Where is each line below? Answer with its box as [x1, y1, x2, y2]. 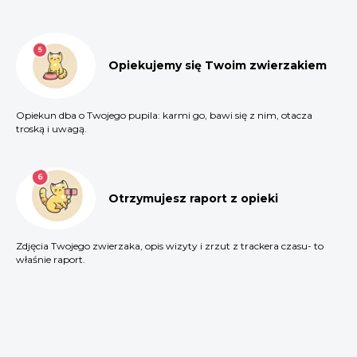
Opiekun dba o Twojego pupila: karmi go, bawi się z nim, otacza [16, 109, 312, 122]
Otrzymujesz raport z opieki [108, 191, 278, 206]
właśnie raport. [16, 253, 85, 266]
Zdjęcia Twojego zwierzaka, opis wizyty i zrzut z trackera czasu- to [16, 240, 324, 253]
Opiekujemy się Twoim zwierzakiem [108, 58, 327, 73]
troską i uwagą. [16, 123, 87, 135]
